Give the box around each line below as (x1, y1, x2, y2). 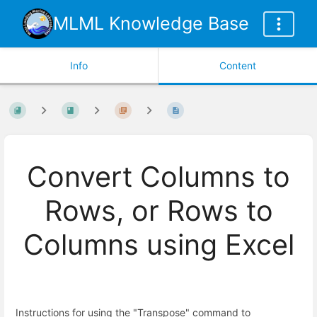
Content (219, 59, 256, 71)
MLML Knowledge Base (53, 13, 249, 34)
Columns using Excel (23, 228, 294, 263)
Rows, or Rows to (44, 194, 273, 229)
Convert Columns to (27, 160, 290, 195)
